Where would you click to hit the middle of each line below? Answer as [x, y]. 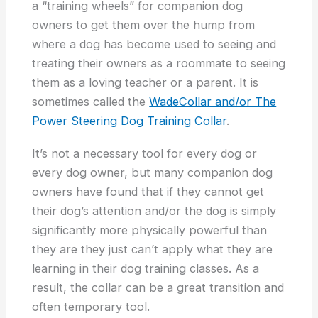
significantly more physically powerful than [150, 230]
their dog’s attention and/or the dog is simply [154, 211]
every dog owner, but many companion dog [153, 173]
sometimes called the [91, 101]
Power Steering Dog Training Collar [130, 120]
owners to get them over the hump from [144, 24]
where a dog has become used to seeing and [154, 44]
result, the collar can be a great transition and [158, 288]
